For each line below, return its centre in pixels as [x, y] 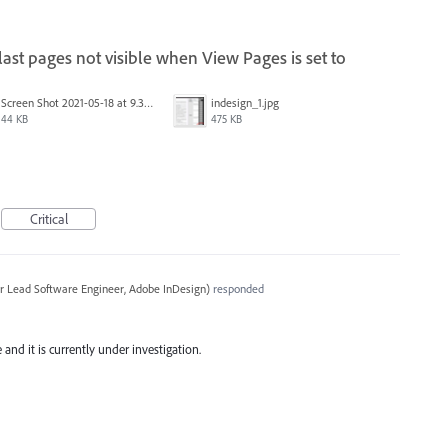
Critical [48, 218]
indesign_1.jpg [245, 102]
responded [236, 288]
